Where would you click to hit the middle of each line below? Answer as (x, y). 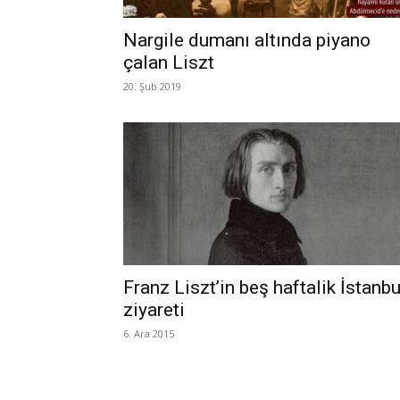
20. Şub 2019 (152, 86)
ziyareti (154, 310)
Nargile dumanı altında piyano (247, 40)
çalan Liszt (169, 62)
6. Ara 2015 (149, 333)
